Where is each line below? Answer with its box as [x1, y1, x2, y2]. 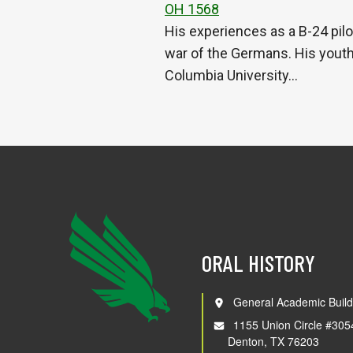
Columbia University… [165, 66, 298, 84]
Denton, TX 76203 [228, 333, 319, 350]
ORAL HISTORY [202, 249, 315, 277]
